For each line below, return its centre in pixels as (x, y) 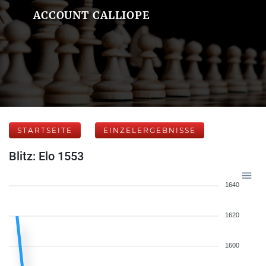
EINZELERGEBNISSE (150, 130)
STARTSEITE (45, 130)
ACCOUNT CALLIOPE (91, 15)
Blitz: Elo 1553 (46, 156)
